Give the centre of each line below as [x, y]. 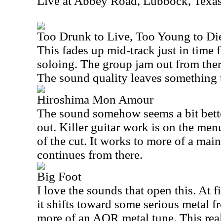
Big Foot [59, 176]
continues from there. [90, 155]
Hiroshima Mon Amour [95, 99]
